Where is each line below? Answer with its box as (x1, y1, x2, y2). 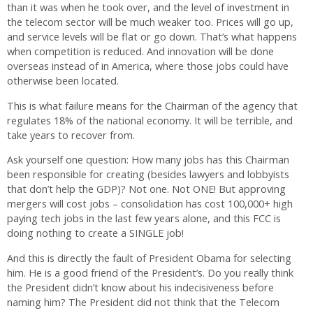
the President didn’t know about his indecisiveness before (7, 280, 274, 294)
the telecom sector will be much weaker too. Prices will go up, (7, 15, 293, 29)
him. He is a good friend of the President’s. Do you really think (7, 265, 293, 279)
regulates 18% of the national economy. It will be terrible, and (7, 113, 293, 127)
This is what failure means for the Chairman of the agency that (7, 99, 298, 112)
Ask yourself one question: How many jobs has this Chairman (7, 153, 289, 167)
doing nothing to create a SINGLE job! (7, 226, 184, 240)
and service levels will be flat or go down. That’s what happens (7, 30, 297, 44)
